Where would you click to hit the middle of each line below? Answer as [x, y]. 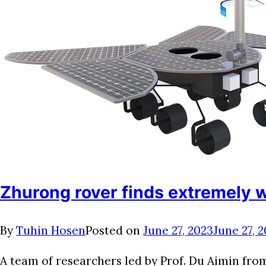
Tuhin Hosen [51, 230]
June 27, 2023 [178, 230]
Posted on [114, 230]
